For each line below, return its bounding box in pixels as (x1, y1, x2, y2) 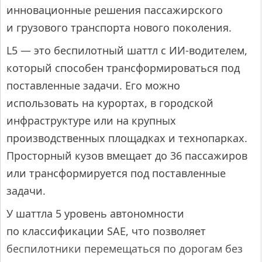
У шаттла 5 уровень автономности (6, 206, 184, 220)
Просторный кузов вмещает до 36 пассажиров (6, 148, 247, 163)
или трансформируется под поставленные (6, 166, 226, 180)
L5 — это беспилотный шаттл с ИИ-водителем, (6, 43, 247, 57)
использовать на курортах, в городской (6, 95, 213, 110)
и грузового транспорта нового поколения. (6, 20, 232, 35)
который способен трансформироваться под (6, 60, 240, 75)
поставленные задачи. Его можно (6, 78, 180, 92)
